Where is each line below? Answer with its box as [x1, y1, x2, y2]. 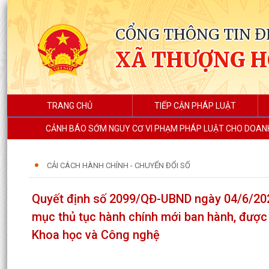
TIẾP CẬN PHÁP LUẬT [154, 101, 236, 110]
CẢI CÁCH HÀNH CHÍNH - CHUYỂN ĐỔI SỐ [47, 161, 190, 170]
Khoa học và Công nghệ [32, 228, 160, 242]
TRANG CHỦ [46, 101, 92, 110]
